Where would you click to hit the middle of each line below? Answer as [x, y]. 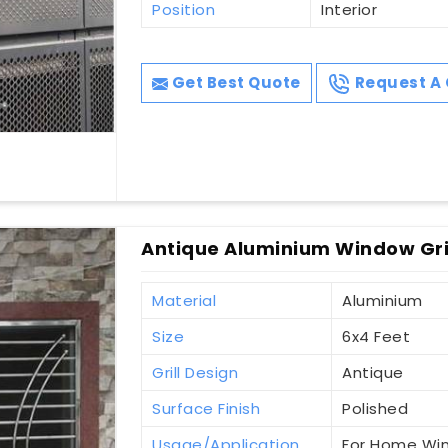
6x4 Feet [376, 337]
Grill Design [195, 373]
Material [184, 301]
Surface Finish [206, 409]
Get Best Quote [234, 83]
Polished [375, 409]
